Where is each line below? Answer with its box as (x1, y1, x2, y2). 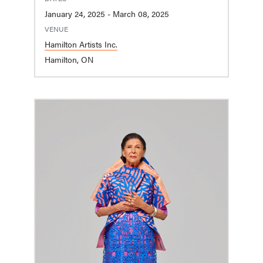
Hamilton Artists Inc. (45, 38, 117, 50)
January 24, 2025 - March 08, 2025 (113, 8, 169, 20)
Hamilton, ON (45, 53, 93, 66)
